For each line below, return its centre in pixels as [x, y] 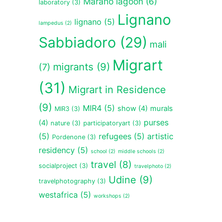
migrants [73, 67]
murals [161, 108]
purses [156, 122]
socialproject [58, 166]
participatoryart [107, 123]
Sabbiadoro [77, 42]
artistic [160, 136]
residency [56, 150]
